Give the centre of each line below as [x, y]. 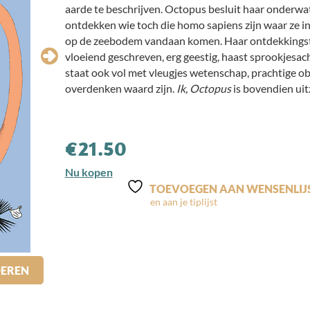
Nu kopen [89, 172]
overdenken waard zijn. [120, 88]
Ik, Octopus [203, 88]
